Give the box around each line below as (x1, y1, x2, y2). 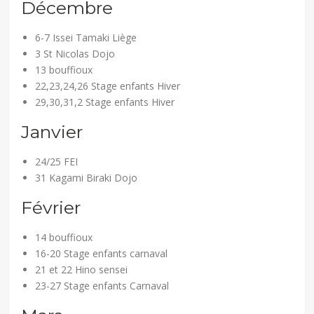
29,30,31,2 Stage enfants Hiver (35, 95, 175, 109)
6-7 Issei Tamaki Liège (35, 30, 137, 44)
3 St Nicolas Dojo (35, 46, 116, 60)
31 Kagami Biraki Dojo (35, 170, 138, 184)
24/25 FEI (35, 154, 78, 168)
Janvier (21, 121, 83, 142)
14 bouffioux (35, 230, 93, 244)
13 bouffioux (35, 62, 93, 76)
